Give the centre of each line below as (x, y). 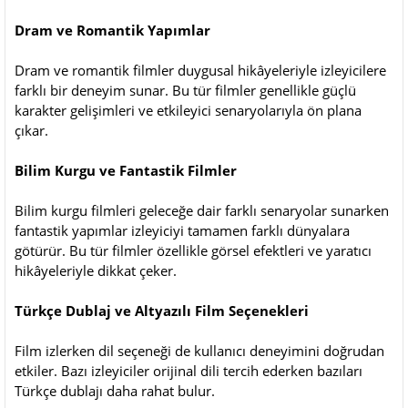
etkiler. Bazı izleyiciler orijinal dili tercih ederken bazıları (189, 370)
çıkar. (31, 130)
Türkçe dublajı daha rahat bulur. (115, 390)
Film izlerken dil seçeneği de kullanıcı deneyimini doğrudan (199, 350)
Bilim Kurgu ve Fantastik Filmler (126, 170)
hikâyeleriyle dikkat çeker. (96, 270)
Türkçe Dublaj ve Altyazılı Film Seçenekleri (162, 310)
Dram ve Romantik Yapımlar (112, 30)
